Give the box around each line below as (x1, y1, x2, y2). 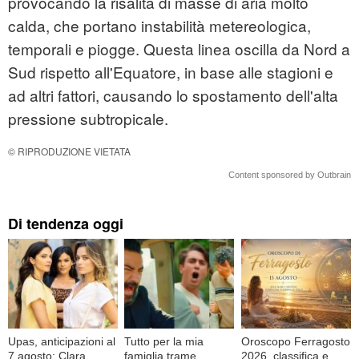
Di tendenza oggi (8, 213, 123, 235)
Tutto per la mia (124, 334, 204, 348)
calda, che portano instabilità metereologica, (8, 14, 311, 37)
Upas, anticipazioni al (8, 334, 115, 348)
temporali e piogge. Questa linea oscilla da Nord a (8, 38, 350, 60)
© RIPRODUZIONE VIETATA (8, 144, 131, 159)
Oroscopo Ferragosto (240, 334, 350, 348)
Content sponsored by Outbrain (228, 170, 351, 180)
